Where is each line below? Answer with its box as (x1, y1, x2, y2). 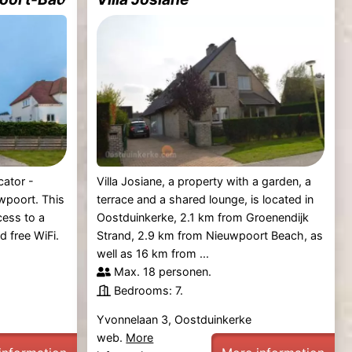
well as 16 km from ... (97, 246, 210, 260)
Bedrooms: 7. (114, 283, 184, 297)
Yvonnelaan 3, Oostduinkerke (97, 312, 252, 326)
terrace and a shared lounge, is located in (97, 192, 314, 206)
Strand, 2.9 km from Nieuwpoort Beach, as (97, 228, 324, 242)
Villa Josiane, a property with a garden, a (97, 174, 312, 188)
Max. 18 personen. (114, 264, 212, 278)
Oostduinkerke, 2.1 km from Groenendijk (97, 210, 310, 224)
